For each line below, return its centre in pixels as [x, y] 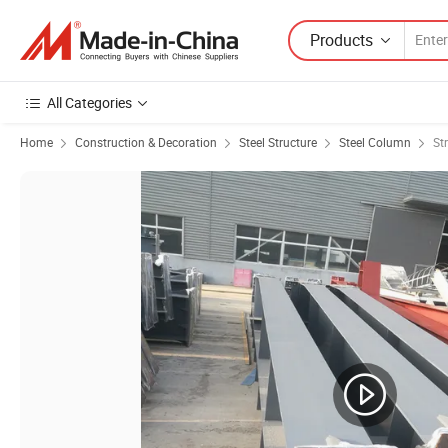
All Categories [89, 102]
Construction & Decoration [146, 142]
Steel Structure [278, 142]
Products [341, 39]
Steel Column [375, 142]
